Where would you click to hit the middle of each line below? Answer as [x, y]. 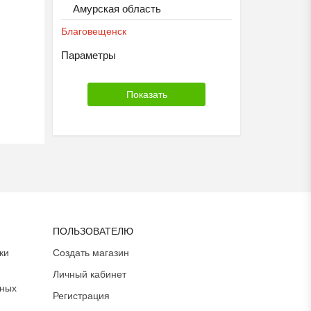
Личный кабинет [90, 274]
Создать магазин [91, 253]
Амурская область [117, 9]
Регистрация [81, 296]
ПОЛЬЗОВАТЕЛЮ [93, 231]
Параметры [89, 55]
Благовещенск [94, 31]
